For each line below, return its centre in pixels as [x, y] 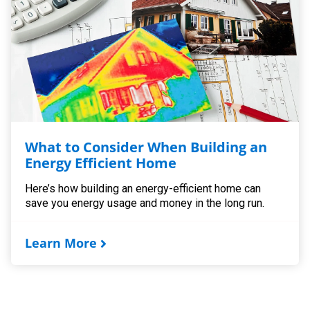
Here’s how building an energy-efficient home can [143, 188]
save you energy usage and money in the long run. [145, 203]
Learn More [61, 243]
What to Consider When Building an [146, 147]
